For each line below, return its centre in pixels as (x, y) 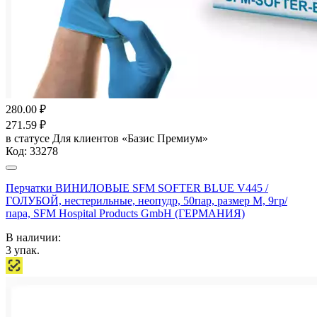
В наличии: (33, 237)
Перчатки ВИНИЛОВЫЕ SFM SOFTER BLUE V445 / (137, 188)
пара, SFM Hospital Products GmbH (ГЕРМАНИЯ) (125, 213)
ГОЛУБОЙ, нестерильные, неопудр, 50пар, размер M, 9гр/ (146, 200)
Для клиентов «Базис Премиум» (130, 138)
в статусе (29, 138)
